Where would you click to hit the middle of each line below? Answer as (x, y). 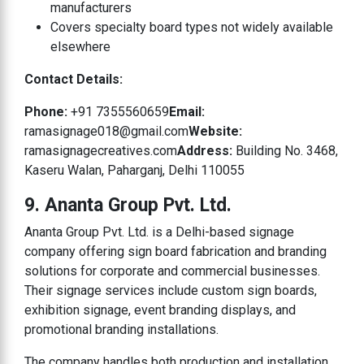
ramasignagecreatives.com (101, 150)
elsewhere (80, 46)
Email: (187, 111)
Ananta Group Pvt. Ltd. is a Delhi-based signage (159, 232)
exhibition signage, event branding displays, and (160, 310)
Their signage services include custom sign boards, (171, 290)
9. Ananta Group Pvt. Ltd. (128, 205)
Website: (215, 131)
